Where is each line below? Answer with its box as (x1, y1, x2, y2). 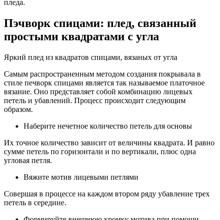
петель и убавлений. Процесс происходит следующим (4, 96, 186, 105)
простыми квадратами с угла (4, 29, 159, 43)
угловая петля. (4, 156, 52, 165)
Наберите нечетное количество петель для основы (24, 121, 192, 130)
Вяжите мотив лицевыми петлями (24, 172, 138, 181)
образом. (4, 105, 33, 113)
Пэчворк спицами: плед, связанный (4, 16, 196, 29)
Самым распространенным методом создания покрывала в (4, 69, 201, 78)
